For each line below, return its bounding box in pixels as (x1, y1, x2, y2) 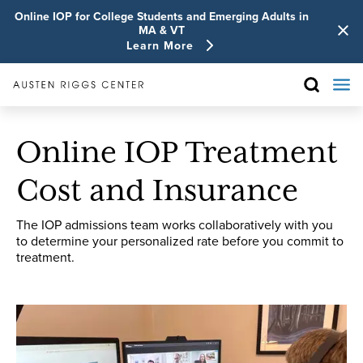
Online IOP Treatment (16, 135, 338, 171)
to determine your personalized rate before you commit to (16, 231, 344, 250)
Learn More (126, 36, 194, 54)
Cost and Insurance (16, 173, 298, 209)
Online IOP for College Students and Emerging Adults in (14, 8, 309, 25)
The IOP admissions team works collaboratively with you (16, 215, 333, 234)
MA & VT (138, 22, 185, 39)
